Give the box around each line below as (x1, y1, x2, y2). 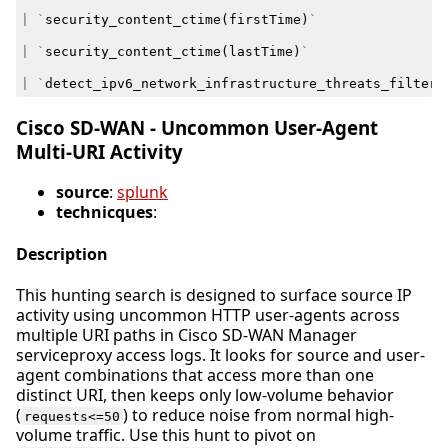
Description (16, 242, 108, 265)
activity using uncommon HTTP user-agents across (16, 303, 400, 326)
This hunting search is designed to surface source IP (16, 283, 412, 306)
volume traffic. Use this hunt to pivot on (16, 423, 316, 446)
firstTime (228, 12, 301, 28)
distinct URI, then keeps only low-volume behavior (16, 383, 394, 406)
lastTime (228, 44, 293, 60)
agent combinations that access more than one (16, 363, 374, 386)
